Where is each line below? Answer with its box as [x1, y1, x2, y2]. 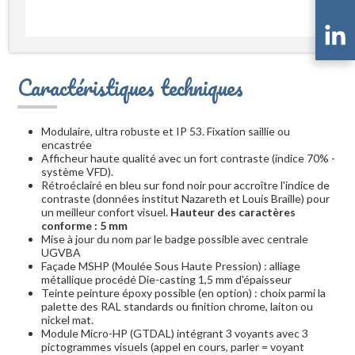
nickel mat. [41, 313, 94, 327]
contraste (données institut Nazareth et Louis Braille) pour [41, 192, 330, 206]
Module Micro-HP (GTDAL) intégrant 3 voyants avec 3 [41, 326, 308, 341]
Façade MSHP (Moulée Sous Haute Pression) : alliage [41, 259, 300, 273]
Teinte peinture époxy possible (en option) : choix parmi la [41, 286, 326, 300]
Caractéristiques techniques [17, 70, 243, 105]
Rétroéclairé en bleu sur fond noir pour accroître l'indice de [41, 178, 330, 193]
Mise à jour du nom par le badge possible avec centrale [41, 232, 308, 246]
